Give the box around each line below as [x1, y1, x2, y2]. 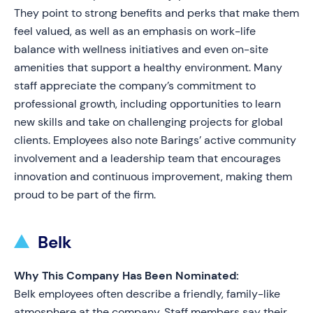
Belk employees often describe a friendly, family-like [14, 286, 280, 301]
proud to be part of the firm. [14, 187, 156, 202]
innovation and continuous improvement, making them [14, 169, 292, 184]
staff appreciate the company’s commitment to [14, 78, 256, 93]
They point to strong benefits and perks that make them [14, 6, 299, 20]
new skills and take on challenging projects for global [14, 115, 283, 129]
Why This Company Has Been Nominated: [14, 268, 239, 283]
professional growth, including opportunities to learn [14, 96, 281, 111]
